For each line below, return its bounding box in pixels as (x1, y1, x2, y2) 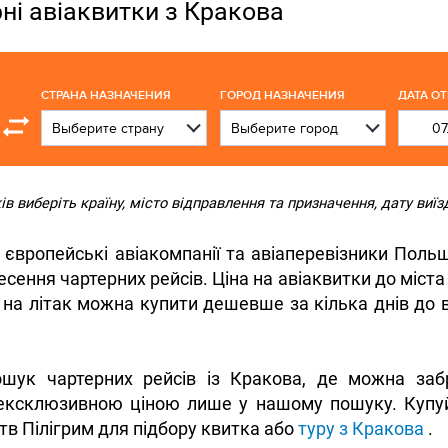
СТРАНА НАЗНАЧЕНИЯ (41, 88, 172, 103)
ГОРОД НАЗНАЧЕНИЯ (220, 88, 346, 103)
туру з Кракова (298, 418, 424, 439)
